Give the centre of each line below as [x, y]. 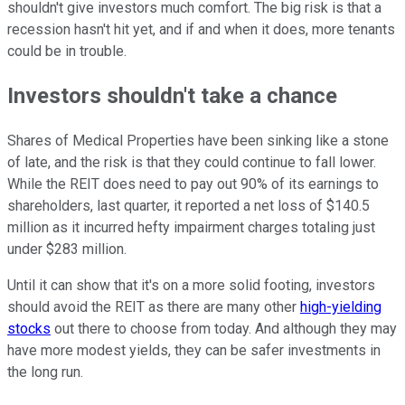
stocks [29, 329]
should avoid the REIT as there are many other [154, 307]
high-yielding [341, 307]
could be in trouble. [67, 51]
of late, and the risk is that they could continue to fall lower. [192, 163]
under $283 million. [67, 250]
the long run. [45, 372]
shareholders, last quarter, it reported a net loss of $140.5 [188, 206]
